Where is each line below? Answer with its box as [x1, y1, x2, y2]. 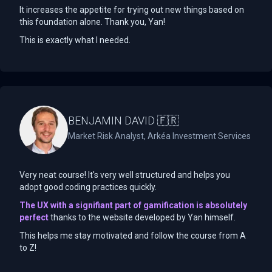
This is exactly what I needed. [19, 35, 131, 45]
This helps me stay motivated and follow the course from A [19, 230, 246, 240]
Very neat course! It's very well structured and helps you [19, 169, 230, 180]
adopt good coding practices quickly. [19, 182, 157, 192]
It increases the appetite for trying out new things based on [19, 4, 244, 15]
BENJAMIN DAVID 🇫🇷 [68, 114, 179, 127]
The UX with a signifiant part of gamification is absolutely [19, 200, 247, 210]
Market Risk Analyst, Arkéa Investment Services [68, 131, 251, 141]
